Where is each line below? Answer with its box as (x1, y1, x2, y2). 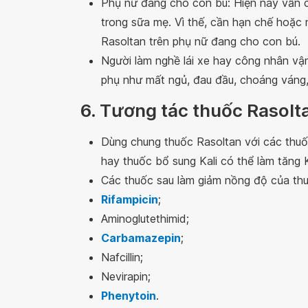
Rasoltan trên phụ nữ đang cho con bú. (101, 34, 300, 48)
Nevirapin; (101, 269, 151, 283)
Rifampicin (101, 192, 158, 206)
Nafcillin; (101, 250, 143, 264)
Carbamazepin (101, 231, 181, 245)
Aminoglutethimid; (101, 212, 189, 225)
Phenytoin (101, 289, 156, 302)
